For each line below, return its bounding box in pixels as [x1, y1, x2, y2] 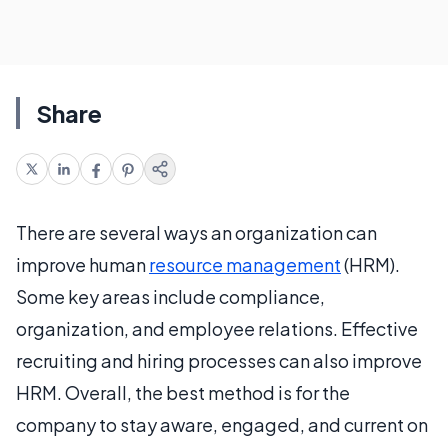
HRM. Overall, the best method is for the [16, 381, 350, 404]
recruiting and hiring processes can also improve [16, 349, 422, 372]
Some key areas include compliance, [16, 285, 325, 308]
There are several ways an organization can [16, 221, 377, 244]
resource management [149, 253, 341, 276]
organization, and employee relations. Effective [16, 317, 418, 340]
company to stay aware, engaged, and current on [16, 413, 428, 436]
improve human [16, 253, 149, 276]
